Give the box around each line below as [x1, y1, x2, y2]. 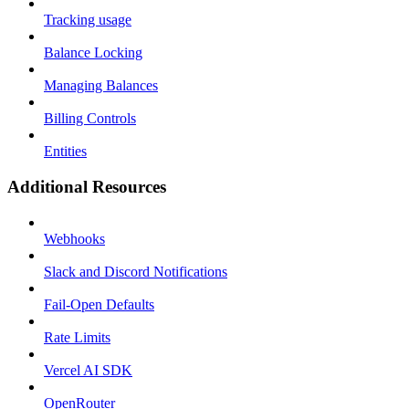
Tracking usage [44, 12, 131, 28]
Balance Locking [44, 45, 142, 61]
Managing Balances [44, 78, 158, 94]
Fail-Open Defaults [44, 296, 154, 312]
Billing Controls [44, 110, 136, 127]
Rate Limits [44, 329, 110, 345]
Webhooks [44, 230, 105, 246]
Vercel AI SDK [44, 362, 132, 378]
